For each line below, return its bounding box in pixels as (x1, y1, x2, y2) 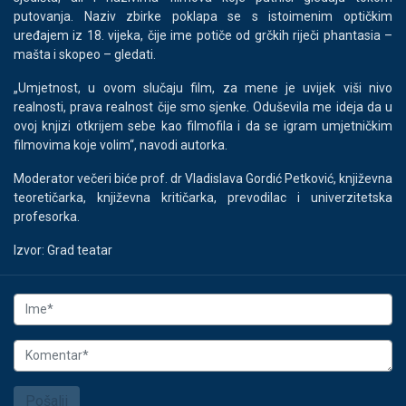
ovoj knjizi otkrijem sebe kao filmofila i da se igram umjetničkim (14, 118, 392, 133)
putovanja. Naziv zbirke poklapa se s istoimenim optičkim (14, 8, 392, 24)
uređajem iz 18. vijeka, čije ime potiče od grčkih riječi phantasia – (14, 27, 392, 43)
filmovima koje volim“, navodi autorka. (14, 137, 227, 152)
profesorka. (14, 208, 80, 224)
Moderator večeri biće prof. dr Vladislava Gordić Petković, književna (14, 170, 392, 186)
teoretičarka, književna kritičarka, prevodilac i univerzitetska (14, 189, 392, 205)
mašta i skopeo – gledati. (14, 46, 156, 62)
